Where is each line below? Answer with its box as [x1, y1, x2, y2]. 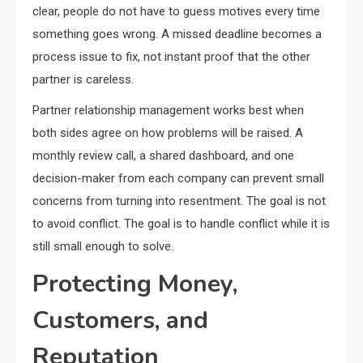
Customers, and [32, 304, 208, 338]
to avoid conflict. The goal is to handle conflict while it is [32, 216, 330, 232]
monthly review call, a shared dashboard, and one [32, 148, 294, 164]
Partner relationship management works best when [32, 103, 304, 118]
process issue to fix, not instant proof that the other [32, 49, 310, 65]
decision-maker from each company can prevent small [32, 171, 324, 186]
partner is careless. [32, 72, 134, 88]
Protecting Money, [32, 267, 237, 301]
